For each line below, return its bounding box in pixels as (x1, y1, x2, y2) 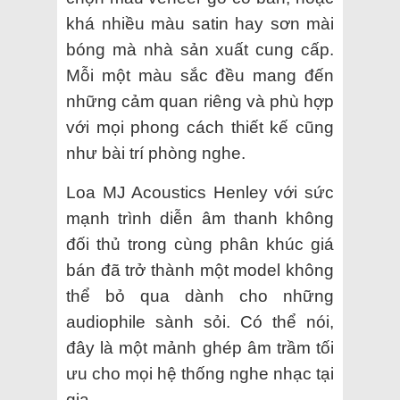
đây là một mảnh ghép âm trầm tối (66, 337, 334, 357)
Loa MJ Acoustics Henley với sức (66, 182, 334, 202)
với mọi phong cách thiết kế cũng (66, 117, 334, 137)
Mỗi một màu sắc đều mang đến (66, 65, 334, 85)
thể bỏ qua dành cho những (66, 286, 334, 305)
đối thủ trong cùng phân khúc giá (66, 234, 334, 254)
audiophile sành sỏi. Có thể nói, (66, 312, 334, 331)
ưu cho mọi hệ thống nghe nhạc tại (66, 363, 334, 383)
